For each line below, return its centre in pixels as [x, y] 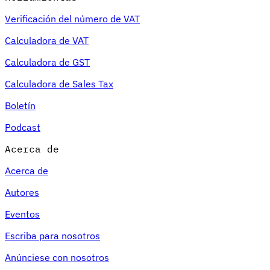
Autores [22, 192]
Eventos [22, 214]
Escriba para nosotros [52, 235]
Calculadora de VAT [47, 40]
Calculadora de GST [47, 62]
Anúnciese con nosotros [57, 257]
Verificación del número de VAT [72, 18]
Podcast [23, 127]
